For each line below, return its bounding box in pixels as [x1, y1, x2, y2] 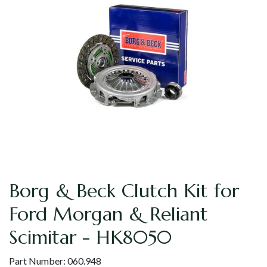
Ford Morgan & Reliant [9, 202, 208, 226]
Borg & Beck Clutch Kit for [9, 179, 239, 203]
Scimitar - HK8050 [9, 225, 172, 250]
